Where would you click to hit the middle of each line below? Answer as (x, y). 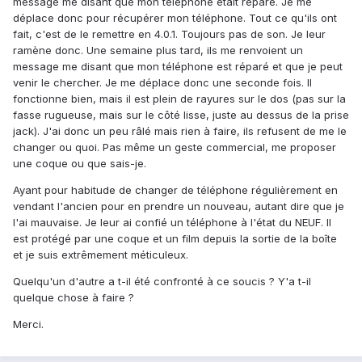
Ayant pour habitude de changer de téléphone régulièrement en (175, 190)
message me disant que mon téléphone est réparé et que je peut (178, 67)
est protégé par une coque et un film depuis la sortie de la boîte (175, 239)
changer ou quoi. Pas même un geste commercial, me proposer (175, 147)
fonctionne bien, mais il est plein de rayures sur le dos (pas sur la (179, 99)
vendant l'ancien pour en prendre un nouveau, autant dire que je (179, 206)
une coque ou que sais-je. (80, 164)
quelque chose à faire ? (74, 298)
